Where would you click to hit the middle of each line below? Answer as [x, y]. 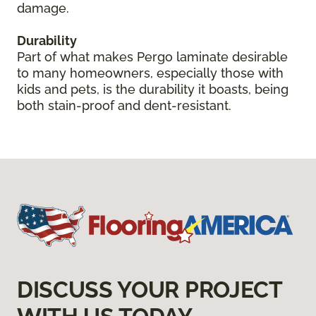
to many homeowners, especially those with [150, 73]
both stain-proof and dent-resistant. [124, 106]
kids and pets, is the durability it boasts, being [153, 90]
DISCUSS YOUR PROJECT [150, 290]
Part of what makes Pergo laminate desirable [152, 57]
